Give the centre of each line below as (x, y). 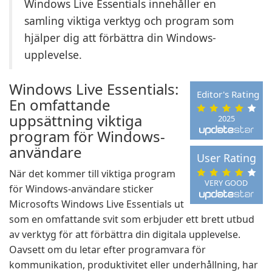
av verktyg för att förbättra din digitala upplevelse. (125, 234)
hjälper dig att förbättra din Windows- (120, 38)
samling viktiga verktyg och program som (129, 21)
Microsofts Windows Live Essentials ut (97, 204)
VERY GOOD (226, 182)
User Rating (226, 158)
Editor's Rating (228, 94)
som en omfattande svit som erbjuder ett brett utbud (132, 219)
